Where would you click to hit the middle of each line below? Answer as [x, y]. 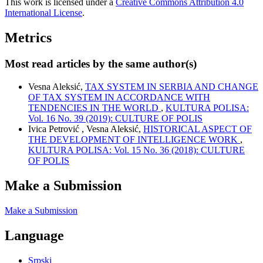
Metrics [28, 38]
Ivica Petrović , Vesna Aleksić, [86, 129]
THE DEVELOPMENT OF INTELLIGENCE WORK [134, 139]
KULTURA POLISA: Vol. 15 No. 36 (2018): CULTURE [136, 150]
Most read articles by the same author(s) [101, 64]
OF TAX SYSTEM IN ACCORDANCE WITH [119, 97]
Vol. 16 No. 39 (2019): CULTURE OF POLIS [115, 118]
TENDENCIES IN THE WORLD [95, 108]
